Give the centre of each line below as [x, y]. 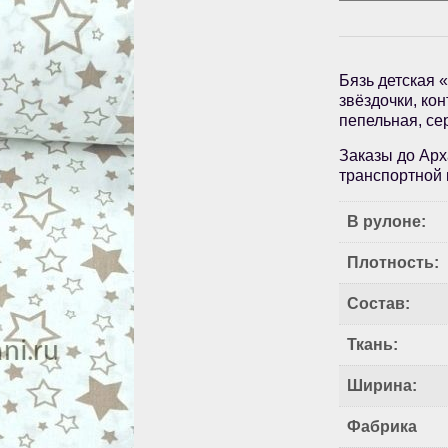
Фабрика [382, 427]
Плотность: [393, 263]
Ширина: [382, 386]
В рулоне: [387, 222]
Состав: [379, 304]
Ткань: [373, 345]
